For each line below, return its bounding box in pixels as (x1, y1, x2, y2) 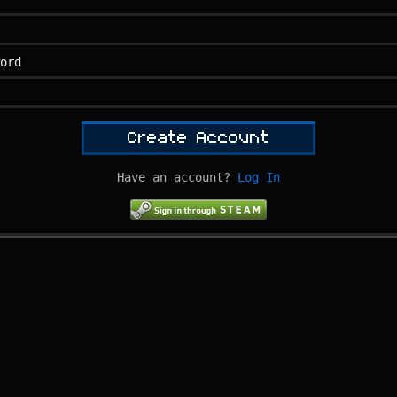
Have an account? (117, 169, 230, 184)
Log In (237, 169, 280, 184)
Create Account (128, 129, 269, 146)
